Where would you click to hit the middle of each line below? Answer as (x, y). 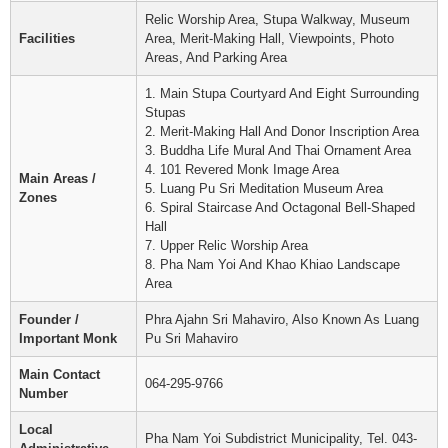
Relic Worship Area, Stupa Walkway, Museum (277, 19)
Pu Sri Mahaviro (191, 338)
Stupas (165, 112)
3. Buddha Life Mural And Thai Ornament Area (278, 150)
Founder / (49, 319)
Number (43, 393)
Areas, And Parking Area (216, 57)
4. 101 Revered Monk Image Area (242, 169)
